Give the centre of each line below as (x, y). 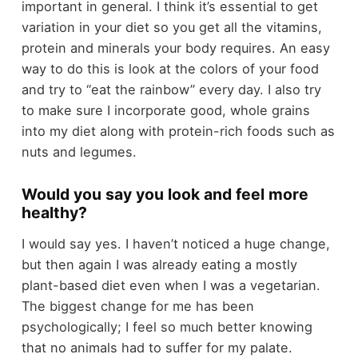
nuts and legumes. (79, 151)
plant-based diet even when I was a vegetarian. (171, 286)
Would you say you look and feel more (165, 194)
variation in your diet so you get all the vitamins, (171, 27)
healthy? (54, 212)
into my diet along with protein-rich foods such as (178, 131)
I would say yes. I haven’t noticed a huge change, (175, 244)
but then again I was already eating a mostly (159, 265)
